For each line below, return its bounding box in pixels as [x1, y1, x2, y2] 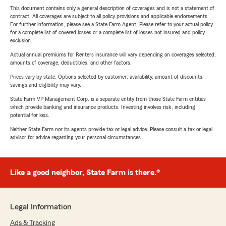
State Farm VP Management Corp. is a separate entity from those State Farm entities [10, 96, 206, 102]
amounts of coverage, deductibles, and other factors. [10, 60, 132, 66]
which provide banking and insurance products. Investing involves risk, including [10, 104, 195, 110]
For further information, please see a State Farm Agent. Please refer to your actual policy [10, 21, 213, 28]
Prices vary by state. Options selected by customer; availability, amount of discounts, [10, 74, 204, 80]
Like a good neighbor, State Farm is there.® [10, 168, 160, 177]
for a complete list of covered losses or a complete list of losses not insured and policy [10, 29, 205, 36]
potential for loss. [10, 112, 49, 119]
